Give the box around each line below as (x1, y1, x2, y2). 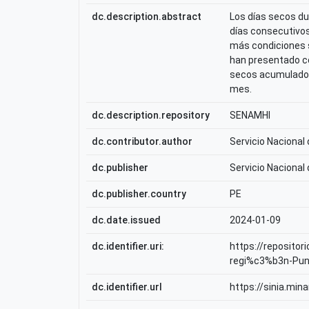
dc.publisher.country (92, 188, 186, 199)
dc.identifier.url (92, 281, 162, 292)
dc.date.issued (92, 215, 161, 226)
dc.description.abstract (92, 11, 201, 22)
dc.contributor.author (92, 136, 192, 147)
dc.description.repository (92, 110, 210, 121)
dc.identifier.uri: (92, 241, 164, 252)
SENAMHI (230, 110, 270, 121)
